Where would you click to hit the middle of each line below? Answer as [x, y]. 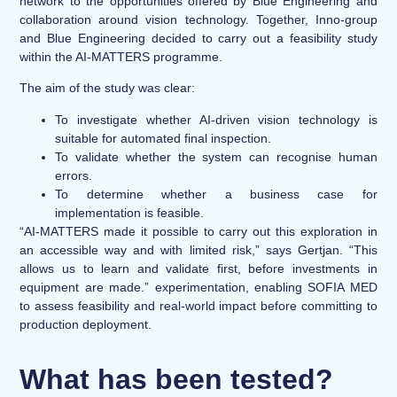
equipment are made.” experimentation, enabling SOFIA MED [198, 287]
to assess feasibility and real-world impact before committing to [198, 305]
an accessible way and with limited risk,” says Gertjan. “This [198, 249]
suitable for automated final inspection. [163, 138]
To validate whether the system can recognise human [216, 156]
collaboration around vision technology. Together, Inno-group [198, 20]
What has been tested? [177, 379]
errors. [74, 175]
